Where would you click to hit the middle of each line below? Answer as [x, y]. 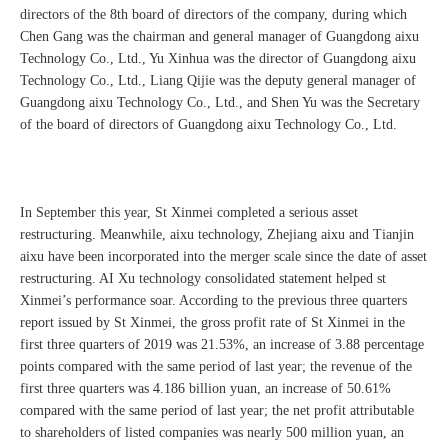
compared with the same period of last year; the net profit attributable [217, 411]
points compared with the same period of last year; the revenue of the [216, 367]
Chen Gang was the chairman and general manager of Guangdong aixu [219, 37]
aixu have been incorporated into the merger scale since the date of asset [223, 257]
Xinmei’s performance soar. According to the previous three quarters [213, 301]
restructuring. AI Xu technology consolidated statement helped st [203, 279]
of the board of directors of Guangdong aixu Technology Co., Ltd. [208, 125]
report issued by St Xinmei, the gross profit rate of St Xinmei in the [212, 323]
